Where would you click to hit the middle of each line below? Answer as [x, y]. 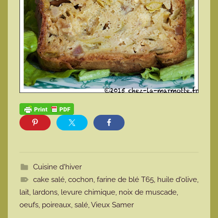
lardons [45, 192]
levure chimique [88, 192]
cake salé [49, 180]
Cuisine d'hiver [57, 167]
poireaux [56, 205]
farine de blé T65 [125, 180]
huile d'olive [177, 180]
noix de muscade [148, 192]
